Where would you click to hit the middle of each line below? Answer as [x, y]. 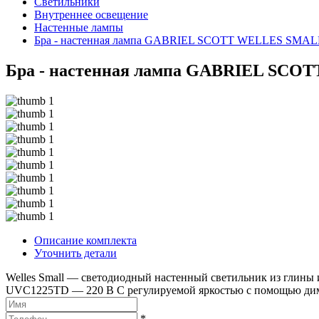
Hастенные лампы [79, 28]
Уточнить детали [75, 253]
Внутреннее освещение [91, 15]
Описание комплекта [85, 240]
